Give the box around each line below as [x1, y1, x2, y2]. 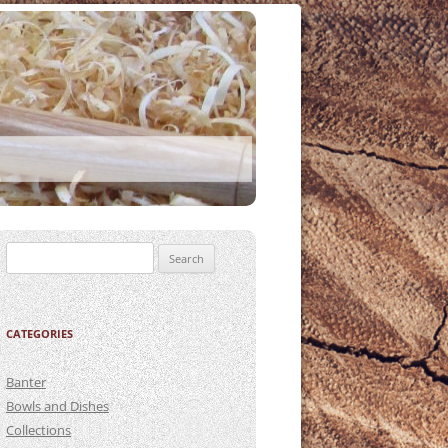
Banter [6, 373, 46, 391]
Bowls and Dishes [6, 397, 109, 415]
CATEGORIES [6, 326, 73, 341]
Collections [6, 421, 71, 439]
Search [5, 244, 45, 262]
